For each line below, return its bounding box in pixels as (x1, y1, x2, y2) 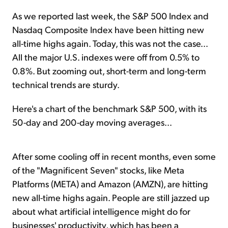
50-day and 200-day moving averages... (12, 116, 172, 128)
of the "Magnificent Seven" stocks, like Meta (12, 164, 184, 176)
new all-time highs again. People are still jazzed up (12, 191, 210, 204)
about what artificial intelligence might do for (12, 205, 190, 217)
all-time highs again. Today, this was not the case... (12, 37, 208, 49)
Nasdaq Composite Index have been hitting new (12, 23, 204, 36)
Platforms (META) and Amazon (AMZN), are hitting (12, 178, 208, 190)
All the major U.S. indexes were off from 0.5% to (12, 51, 199, 63)
